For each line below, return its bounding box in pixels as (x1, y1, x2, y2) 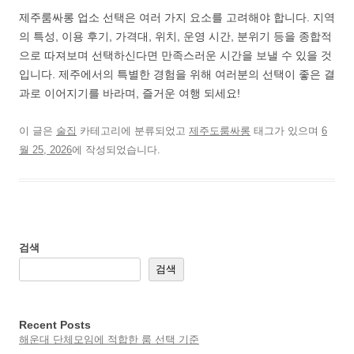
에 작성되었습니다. (72, 144, 160, 156)
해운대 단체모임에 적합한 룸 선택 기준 (19, 333, 199, 345)
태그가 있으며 (250, 125, 322, 137)
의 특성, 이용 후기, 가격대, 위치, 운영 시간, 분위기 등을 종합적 (19, 30, 332, 43)
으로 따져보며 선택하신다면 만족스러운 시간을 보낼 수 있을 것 (19, 49, 332, 62)
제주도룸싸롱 (189, 125, 250, 137)
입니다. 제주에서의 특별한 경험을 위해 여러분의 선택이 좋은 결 (19, 68, 335, 81)
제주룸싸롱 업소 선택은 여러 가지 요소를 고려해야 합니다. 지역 (19, 11, 335, 24)
